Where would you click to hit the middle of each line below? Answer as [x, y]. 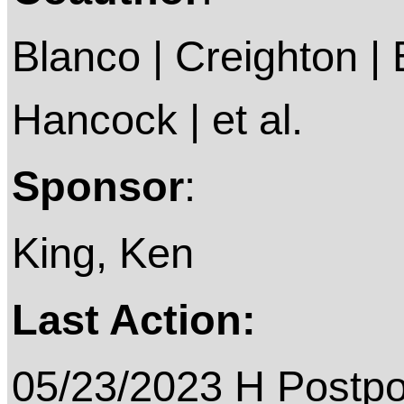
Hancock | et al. [157, 120]
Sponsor [98, 187]
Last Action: [134, 320]
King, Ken [103, 253]
